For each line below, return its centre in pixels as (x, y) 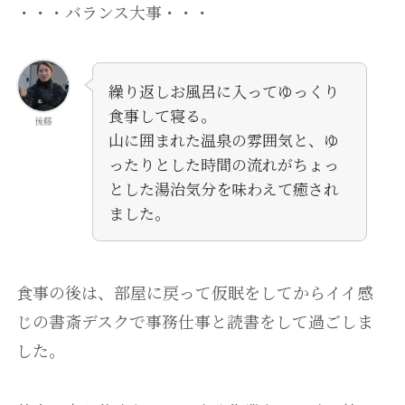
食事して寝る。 (162, 115)
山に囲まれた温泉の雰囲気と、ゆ (223, 139)
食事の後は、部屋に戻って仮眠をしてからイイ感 (194, 292)
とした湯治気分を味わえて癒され (223, 188)
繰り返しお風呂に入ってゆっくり (223, 90)
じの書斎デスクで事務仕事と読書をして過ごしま (194, 320)
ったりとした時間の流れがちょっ (223, 164)
